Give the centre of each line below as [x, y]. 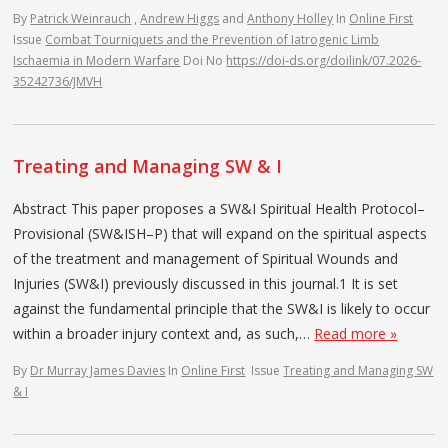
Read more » [356, 333]
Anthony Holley [290, 18]
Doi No [205, 60]
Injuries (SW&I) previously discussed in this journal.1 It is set [206, 283]
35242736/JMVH [58, 81]
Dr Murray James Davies [98, 370]
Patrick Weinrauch [81, 18]
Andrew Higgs [180, 18]
